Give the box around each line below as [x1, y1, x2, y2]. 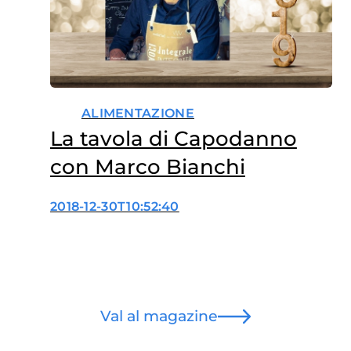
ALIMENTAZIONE [81, 105, 194, 121]
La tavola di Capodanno [49, 125, 297, 151]
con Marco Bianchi [49, 154, 245, 179]
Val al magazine [100, 306, 219, 325]
